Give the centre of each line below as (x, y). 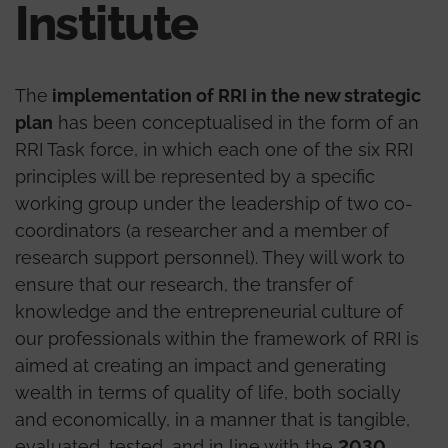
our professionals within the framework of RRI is (217, 338)
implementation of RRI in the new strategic (234, 95)
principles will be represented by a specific (195, 176)
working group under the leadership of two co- (214, 203)
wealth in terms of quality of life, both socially (208, 392)
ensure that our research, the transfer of (184, 284)
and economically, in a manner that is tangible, (212, 419)
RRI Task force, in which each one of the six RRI (214, 149)
